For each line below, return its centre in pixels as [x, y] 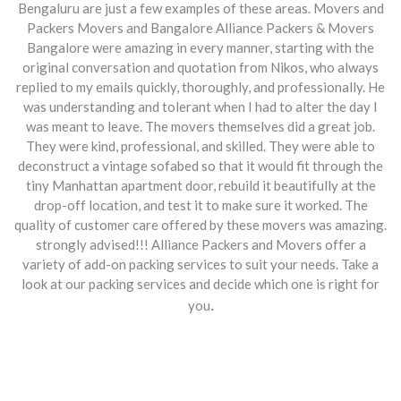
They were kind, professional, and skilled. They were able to [200, 145]
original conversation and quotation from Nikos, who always [200, 67]
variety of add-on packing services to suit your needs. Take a [200, 264]
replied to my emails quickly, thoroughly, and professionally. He [200, 86]
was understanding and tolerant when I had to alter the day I [200, 106]
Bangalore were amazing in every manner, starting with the [200, 47]
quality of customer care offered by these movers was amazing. [200, 224]
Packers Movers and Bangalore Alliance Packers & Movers [200, 27]
